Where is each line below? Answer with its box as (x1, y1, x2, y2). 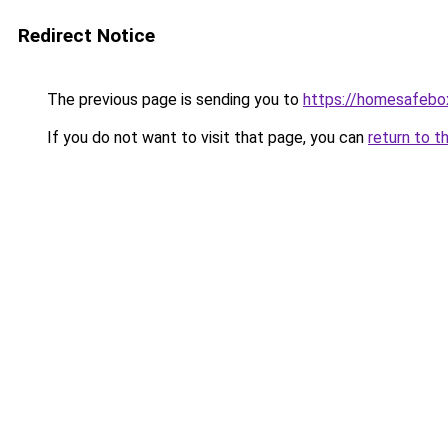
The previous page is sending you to (43, 90, 303, 109)
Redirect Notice (18, 24, 155, 47)
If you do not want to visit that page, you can (43, 128, 368, 147)
